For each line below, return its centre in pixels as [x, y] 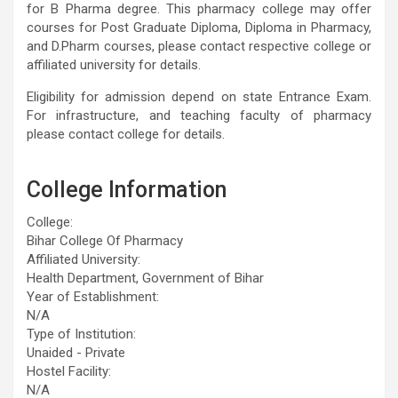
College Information [127, 189]
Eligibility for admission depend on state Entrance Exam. [199, 96]
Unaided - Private [76, 352]
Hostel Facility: [69, 371]
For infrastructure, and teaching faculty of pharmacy [199, 115]
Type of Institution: [81, 334]
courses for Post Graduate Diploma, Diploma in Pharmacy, [199, 27]
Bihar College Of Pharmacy [105, 240]
